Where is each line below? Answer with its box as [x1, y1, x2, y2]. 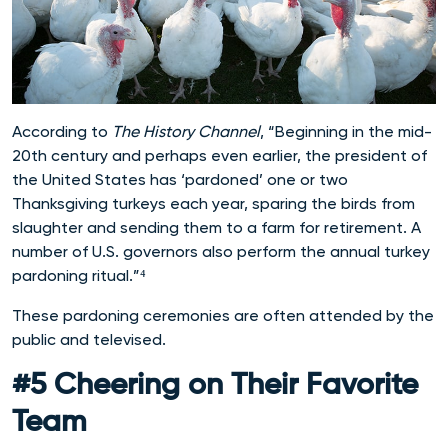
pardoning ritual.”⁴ [12, 265, 146, 285]
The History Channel [112, 121, 260, 141]
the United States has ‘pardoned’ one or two [12, 169, 348, 189]
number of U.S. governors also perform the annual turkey [12, 241, 430, 261]
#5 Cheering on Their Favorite [12, 370, 418, 401]
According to [12, 121, 112, 141]
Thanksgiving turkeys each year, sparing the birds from [12, 193, 415, 213]
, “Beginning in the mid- [260, 121, 432, 141]
